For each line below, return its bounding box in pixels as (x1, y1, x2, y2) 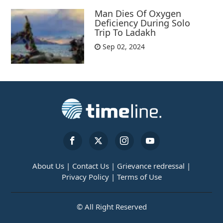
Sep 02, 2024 (101, 42, 145, 52)
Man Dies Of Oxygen (95, 7, 182, 20)
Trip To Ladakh (95, 26, 156, 39)
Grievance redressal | (117, 161, 191, 171)
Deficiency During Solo (95, 17, 191, 29)
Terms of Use (116, 172, 162, 182)
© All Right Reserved (76, 202, 147, 212)
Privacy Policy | (61, 172, 115, 182)
